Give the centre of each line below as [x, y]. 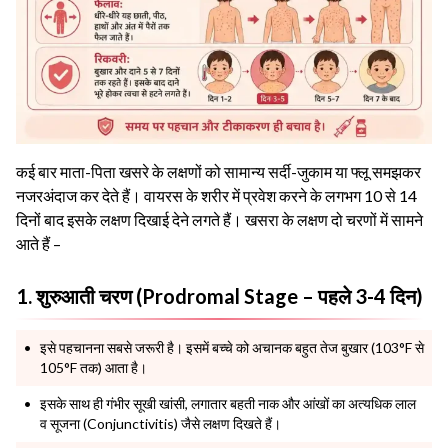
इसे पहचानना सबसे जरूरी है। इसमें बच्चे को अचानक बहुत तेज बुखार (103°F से [232, 347]
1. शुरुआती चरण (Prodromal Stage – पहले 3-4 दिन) [219, 295]
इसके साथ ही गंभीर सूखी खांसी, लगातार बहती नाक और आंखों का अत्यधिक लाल [228, 403]
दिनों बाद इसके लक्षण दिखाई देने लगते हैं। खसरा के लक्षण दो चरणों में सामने [219, 219]
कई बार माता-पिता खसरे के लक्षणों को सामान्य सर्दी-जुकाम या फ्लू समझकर [218, 171]
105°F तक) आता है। [93, 367]
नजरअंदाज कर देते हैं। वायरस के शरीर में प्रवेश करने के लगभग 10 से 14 [216, 195]
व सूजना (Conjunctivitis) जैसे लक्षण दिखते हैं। [160, 423]
